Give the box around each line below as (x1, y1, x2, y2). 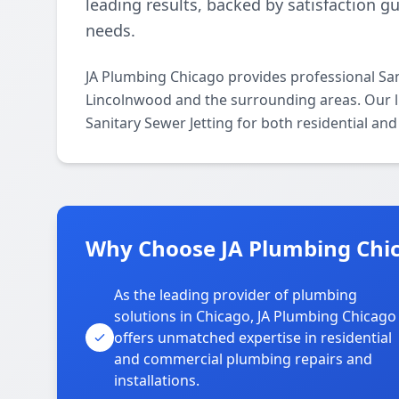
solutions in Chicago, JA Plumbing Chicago (114, 306, 396, 326)
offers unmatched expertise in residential (114, 328, 392, 347)
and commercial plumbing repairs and (114, 349, 372, 369)
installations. (114, 370, 199, 390)
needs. (85, 20, 135, 41)
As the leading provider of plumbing (114, 285, 357, 305)
